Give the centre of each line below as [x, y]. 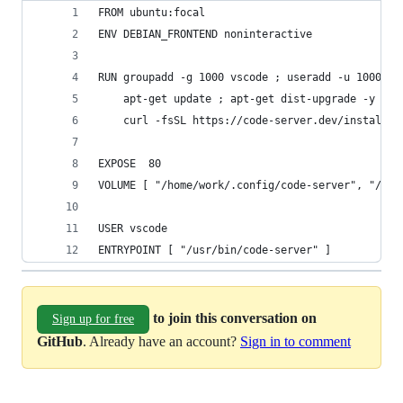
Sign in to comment [296, 341]
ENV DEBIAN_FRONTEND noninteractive [205, 34]
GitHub [60, 341]
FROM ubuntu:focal [152, 13]
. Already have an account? [161, 341]
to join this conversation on [235, 318]
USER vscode [133, 228]
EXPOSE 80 [130, 164]
